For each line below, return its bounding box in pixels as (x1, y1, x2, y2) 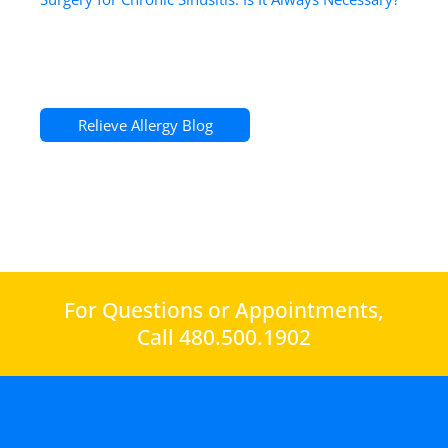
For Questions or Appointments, (64, 296, 384, 324)
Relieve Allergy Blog (77, 115, 213, 135)
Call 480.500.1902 (137, 323, 311, 351)
